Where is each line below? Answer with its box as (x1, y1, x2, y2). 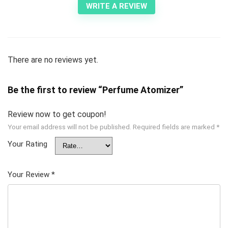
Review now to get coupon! (8, 109, 106, 119)
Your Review (8, 169, 51, 179)
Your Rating (8, 139, 47, 149)
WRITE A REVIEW (86, 1, 147, 11)
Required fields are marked (133, 122, 216, 131)
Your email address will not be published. (8, 122, 131, 131)
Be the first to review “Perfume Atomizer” (8, 84, 183, 95)
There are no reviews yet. (8, 54, 98, 65)
